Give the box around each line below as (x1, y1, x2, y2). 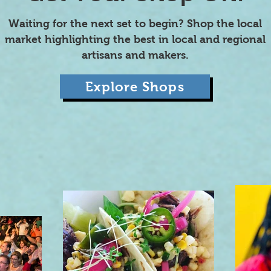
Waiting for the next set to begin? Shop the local (8, 18, 262, 30)
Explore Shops (85, 79, 184, 94)
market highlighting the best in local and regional (4, 33, 266, 45)
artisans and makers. (81, 49, 189, 61)
